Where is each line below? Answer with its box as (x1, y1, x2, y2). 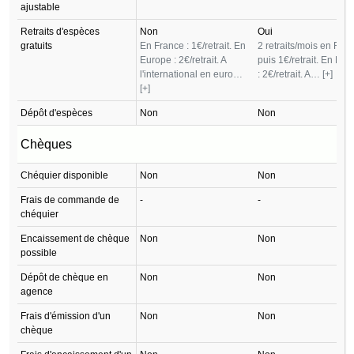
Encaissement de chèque (21, 232, 130, 244)
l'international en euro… (140, 68, 243, 80)
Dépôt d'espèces (21, 107, 92, 119)
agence (21, 285, 53, 297)
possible (21, 247, 57, 258)
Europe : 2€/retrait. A (140, 54, 226, 66)
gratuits (21, 40, 52, 51)
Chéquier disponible (21, 169, 108, 181)
